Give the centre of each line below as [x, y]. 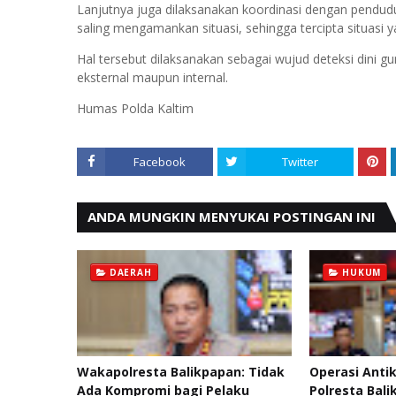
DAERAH [130, 272]
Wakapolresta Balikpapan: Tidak [181, 372]
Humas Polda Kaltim [137, 108]
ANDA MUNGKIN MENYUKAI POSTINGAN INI [232, 217]
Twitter [300, 162]
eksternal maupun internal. [152, 77]
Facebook [159, 162]
